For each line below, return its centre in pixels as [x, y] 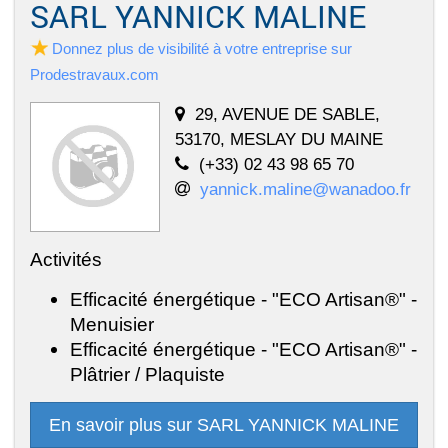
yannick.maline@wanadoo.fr [305, 188]
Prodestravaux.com [94, 74]
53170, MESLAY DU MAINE [279, 138]
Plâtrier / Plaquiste [147, 373]
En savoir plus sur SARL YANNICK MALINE [224, 424]
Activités [66, 258]
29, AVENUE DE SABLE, [287, 113]
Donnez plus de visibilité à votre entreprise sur [202, 48]
